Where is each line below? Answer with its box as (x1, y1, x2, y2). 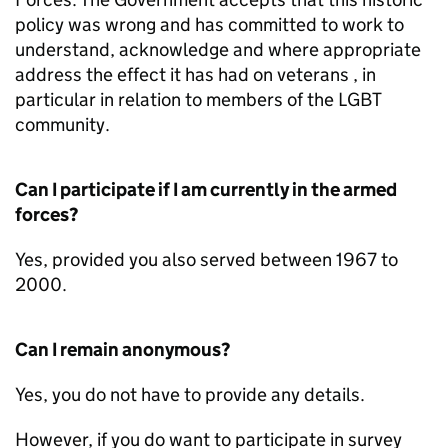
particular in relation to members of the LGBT (15, 87, 381, 111)
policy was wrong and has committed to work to (15, 12, 404, 36)
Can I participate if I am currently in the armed (15, 177, 397, 201)
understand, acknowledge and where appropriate (15, 37, 421, 61)
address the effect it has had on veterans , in (15, 62, 376, 86)
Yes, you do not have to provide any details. (15, 382, 365, 406)
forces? (15, 202, 78, 226)
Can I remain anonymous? (15, 337, 230, 361)
